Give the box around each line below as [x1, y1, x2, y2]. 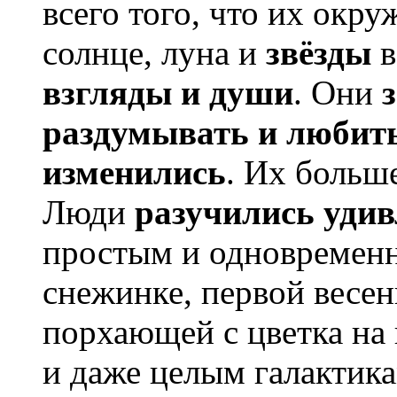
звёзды [266, 34, 371, 73]
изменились [43, 153, 226, 192]
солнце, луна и [43, 34, 266, 73]
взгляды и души [43, 74, 293, 113]
